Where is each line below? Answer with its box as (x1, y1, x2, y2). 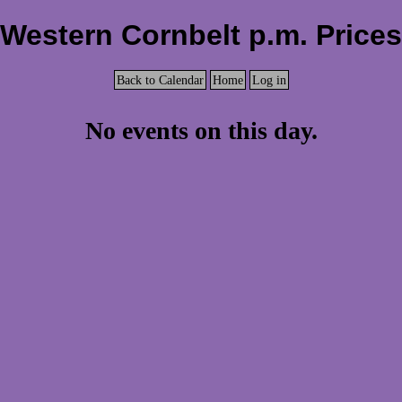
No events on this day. (84, 116, 318, 144)
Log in (251, 72, 286, 87)
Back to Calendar (116, 72, 204, 87)
